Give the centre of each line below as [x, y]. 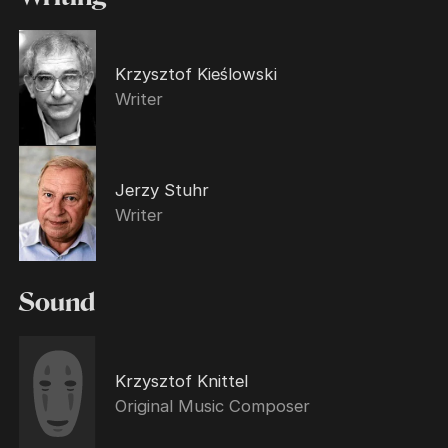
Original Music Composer [212, 405]
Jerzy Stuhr [161, 190]
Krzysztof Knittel [181, 380]
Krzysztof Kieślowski [195, 74]
